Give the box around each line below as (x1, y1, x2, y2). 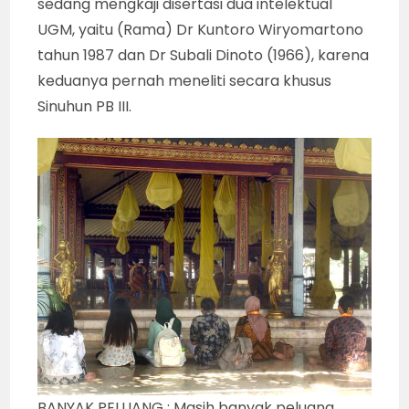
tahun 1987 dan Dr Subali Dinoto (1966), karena (37, 44, 370, 66)
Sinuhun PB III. (37, 95, 132, 117)
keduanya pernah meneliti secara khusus (37, 69, 332, 91)
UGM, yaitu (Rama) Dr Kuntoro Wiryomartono (37, 18, 364, 40)
